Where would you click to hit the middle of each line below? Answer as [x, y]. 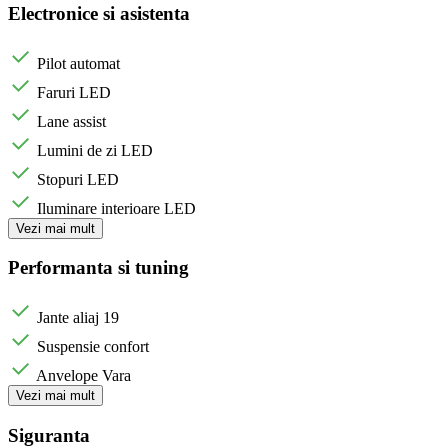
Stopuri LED [78, 179]
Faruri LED [74, 92]
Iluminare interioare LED [116, 208]
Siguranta [49, 435]
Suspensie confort [93, 347]
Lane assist [71, 121]
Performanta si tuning [98, 268]
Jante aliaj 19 [78, 318]
